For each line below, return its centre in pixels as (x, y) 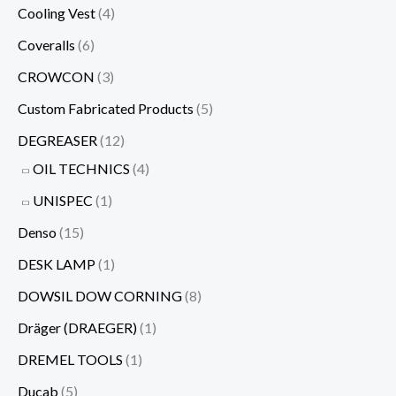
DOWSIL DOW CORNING (100, 295)
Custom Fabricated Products (106, 108)
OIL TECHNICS (81, 168)
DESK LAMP (57, 263)
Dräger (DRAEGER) (77, 327)
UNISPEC (63, 200)
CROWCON (56, 76)
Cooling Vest (57, 12)
